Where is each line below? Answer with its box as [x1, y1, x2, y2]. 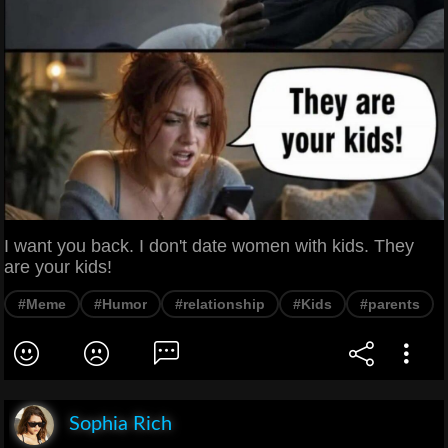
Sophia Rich [69, 414, 172, 435]
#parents [360, 296, 420, 313]
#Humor [94, 296, 147, 313]
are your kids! [4, 257, 112, 278]
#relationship [175, 296, 265, 313]
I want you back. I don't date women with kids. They [4, 236, 414, 257]
